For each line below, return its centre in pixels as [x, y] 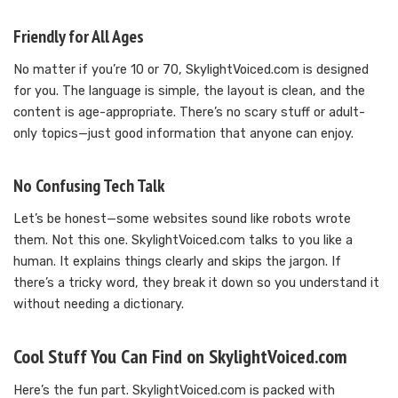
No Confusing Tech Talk [89, 185]
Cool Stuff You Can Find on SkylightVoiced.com [180, 356]
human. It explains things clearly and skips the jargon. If [177, 261]
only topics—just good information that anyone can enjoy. [183, 133]
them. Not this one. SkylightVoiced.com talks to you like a [183, 240]
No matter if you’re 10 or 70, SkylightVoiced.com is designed [191, 69]
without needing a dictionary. [99, 304]
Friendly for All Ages [79, 36]
